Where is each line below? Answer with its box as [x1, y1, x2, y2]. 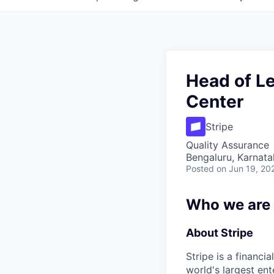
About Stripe [186, 226, 253, 239]
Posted [186, 163, 214, 174]
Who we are [186, 196, 270, 213]
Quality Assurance [186, 139, 269, 151]
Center [186, 91, 243, 112]
